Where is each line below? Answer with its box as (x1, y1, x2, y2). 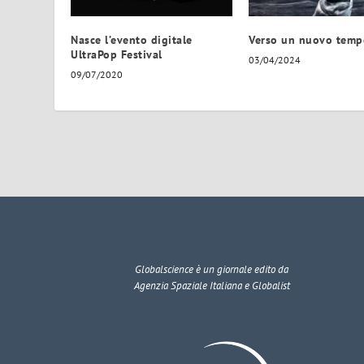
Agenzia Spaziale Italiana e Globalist (133, 278, 290, 292)
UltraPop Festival (71, 46, 162, 62)
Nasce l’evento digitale (71, 32, 193, 47)
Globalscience (135, 262, 194, 276)
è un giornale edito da (193, 262, 289, 276)
